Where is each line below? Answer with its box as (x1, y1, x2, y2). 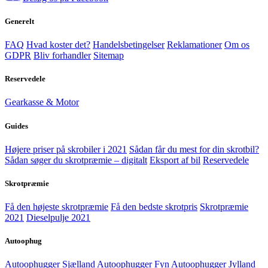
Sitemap (93, 50, 124, 61)
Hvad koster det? (26, 39, 90, 50)
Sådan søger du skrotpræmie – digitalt (5, 154, 147, 165)
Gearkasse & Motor (5, 97, 79, 108)
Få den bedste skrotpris (111, 202, 197, 212)
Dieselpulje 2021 (26, 212, 90, 223)
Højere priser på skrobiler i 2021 (5, 144, 127, 154)
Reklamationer (167, 39, 222, 50)
